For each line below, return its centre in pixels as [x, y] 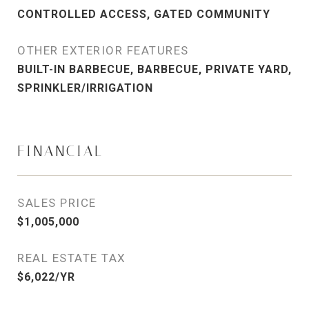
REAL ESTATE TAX [72, 258]
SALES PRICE [57, 203]
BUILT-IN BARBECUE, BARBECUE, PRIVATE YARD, [154, 69]
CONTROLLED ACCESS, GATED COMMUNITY [144, 14]
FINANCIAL [60, 151]
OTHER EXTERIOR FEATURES [103, 50]
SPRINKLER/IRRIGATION [85, 88]
